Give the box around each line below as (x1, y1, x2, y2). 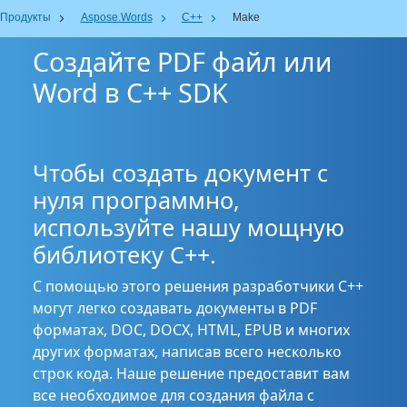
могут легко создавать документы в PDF (33, 298, 317, 318)
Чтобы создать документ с (33, 157, 328, 188)
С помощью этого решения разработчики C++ (33, 276, 363, 296)
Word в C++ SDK (33, 74, 228, 110)
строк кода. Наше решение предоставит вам (33, 363, 350, 383)
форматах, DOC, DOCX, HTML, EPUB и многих (33, 320, 350, 340)
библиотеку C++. (33, 239, 216, 270)
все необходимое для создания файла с (33, 385, 314, 405)
